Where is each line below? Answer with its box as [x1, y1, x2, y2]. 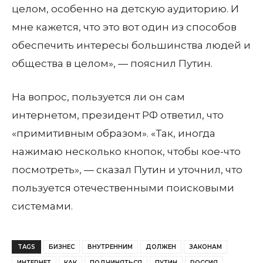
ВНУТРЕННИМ [87, 243, 133, 251]
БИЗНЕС [49, 243, 75, 251]
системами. [12, 200, 73, 212]
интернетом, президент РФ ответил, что [12, 109, 224, 121]
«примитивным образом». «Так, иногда [12, 127, 215, 139]
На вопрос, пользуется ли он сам [12, 91, 185, 103]
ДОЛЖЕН [146, 243, 176, 251]
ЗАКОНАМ [189, 243, 222, 251]
